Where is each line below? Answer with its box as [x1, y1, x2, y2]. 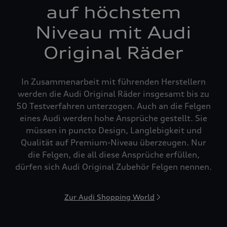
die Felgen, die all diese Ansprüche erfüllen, [27, 149, 200, 160]
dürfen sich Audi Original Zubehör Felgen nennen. [15, 162, 212, 172]
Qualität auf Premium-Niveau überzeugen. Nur [21, 137, 206, 147]
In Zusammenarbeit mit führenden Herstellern [21, 77, 206, 87]
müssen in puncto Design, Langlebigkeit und [25, 125, 202, 135]
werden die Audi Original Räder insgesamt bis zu [18, 89, 209, 99]
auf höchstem [46, 3, 181, 22]
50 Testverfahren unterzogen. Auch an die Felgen [16, 101, 211, 111]
